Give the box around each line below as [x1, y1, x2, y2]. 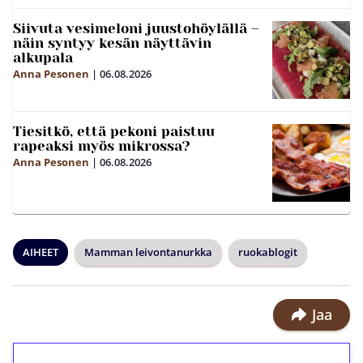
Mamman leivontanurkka [84, 244, 212, 259]
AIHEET [23, 244, 58, 259]
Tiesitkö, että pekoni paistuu [13, 122, 215, 139]
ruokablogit [238, 244, 297, 259]
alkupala [13, 49, 73, 66]
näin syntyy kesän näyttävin [13, 34, 211, 51]
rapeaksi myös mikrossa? [13, 137, 190, 154]
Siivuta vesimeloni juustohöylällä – [13, 19, 259, 36]
